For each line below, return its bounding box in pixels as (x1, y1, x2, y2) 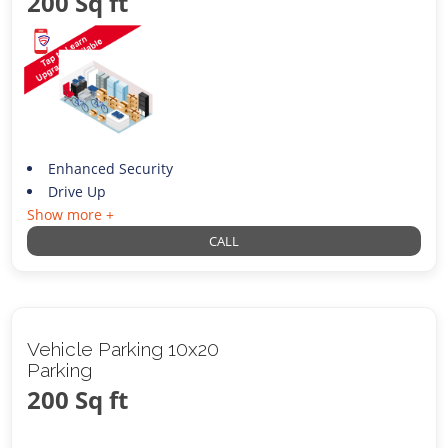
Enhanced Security (47, 158, 173, 178)
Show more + (27, 204, 115, 224)
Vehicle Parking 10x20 (27, 337, 220, 360)
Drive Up (47, 181, 106, 201)
